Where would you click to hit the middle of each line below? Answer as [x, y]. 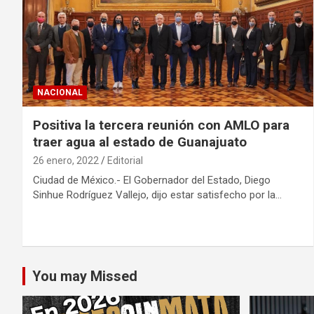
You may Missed [85, 277]
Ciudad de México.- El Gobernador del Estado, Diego [152, 180]
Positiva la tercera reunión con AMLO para [161, 125]
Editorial [125, 161]
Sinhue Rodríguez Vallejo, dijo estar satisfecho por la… [157, 195]
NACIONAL [60, 93]
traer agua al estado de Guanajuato [140, 142]
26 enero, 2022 [66, 161]
